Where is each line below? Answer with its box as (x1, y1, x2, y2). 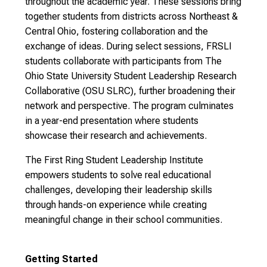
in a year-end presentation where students (25, 115, 198, 126)
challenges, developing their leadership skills (25, 184, 212, 195)
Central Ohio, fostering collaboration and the (25, 26, 208, 37)
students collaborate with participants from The (25, 55, 222, 67)
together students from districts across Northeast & (25, 11, 238, 22)
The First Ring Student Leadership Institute (25, 154, 203, 166)
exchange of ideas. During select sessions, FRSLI (25, 41, 232, 52)
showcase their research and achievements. (25, 130, 207, 141)
